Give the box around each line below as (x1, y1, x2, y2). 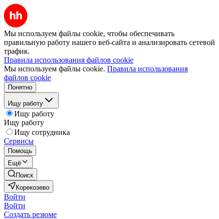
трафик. (4, 47, 30, 55)
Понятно (8, 84, 32, 91)
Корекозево (16, 184, 49, 191)
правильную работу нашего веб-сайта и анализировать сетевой (4, 38, 215, 46)
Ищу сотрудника (14, 128, 70, 136)
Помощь (8, 147, 32, 154)
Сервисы (4, 137, 34, 145)
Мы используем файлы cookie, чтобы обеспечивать (4, 29, 175, 38)
